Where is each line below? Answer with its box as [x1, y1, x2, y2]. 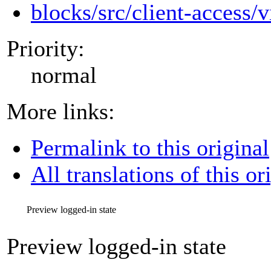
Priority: [7, 35, 85, 61]
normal [31, 62, 97, 88]
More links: [7, 98, 115, 124]
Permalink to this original [31, 134, 269, 160]
